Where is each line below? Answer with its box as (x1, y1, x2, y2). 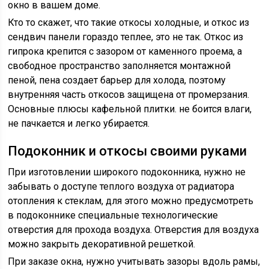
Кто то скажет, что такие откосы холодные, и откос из (8, 17, 250, 28)
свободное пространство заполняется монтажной (8, 60, 231, 71)
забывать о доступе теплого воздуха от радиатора (8, 181, 235, 192)
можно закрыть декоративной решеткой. (8, 238, 196, 250)
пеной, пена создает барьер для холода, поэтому (8, 74, 226, 86)
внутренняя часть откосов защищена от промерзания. (8, 89, 250, 100)
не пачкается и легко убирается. (8, 118, 150, 129)
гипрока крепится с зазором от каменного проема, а (8, 46, 243, 57)
